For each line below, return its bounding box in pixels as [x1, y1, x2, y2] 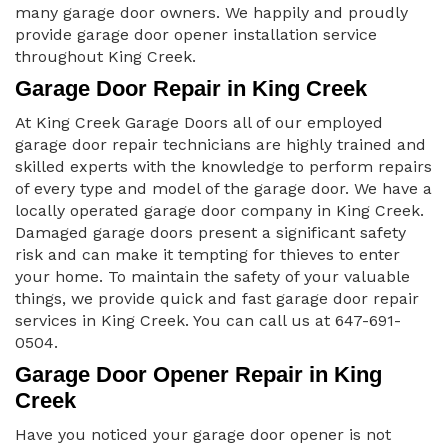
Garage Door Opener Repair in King [15, 362, 382, 388]
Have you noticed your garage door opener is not [15, 425, 391, 445]
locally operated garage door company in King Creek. [15, 201, 424, 221]
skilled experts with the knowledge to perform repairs [15, 157, 432, 177]
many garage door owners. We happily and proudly [15, 3, 408, 23]
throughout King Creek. [15, 47, 196, 67]
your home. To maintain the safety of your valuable [15, 267, 410, 287]
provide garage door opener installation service [15, 25, 377, 45]
